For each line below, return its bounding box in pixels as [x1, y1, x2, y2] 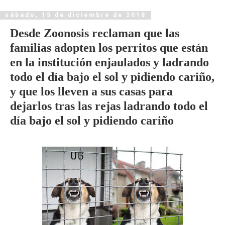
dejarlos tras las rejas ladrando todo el [10, 98, 208, 113]
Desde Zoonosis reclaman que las [10, 26, 179, 40]
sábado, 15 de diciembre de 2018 [5, 12, 146, 19]
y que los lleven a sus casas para [10, 84, 173, 98]
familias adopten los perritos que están [10, 40, 208, 54]
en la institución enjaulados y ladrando [10, 55, 209, 69]
